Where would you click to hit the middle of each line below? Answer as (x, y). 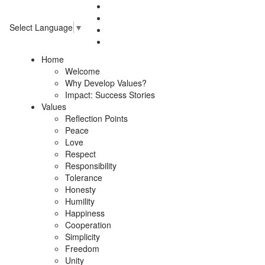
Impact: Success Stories (110, 95)
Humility (80, 201)
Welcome (83, 71)
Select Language (41, 28)
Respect (80, 154)
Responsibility (91, 166)
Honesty (80, 189)
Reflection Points (96, 118)
